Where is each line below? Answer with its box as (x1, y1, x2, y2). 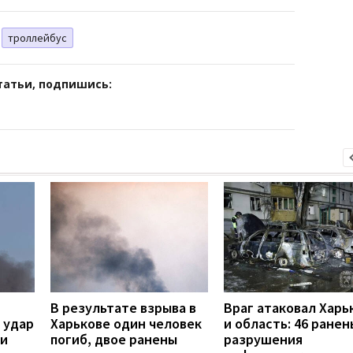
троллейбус (8, 30, 67, 45)
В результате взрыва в (50, 298, 196, 317)
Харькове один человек (50, 314, 202, 333)
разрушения (224, 329, 303, 348)
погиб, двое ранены (50, 329, 177, 348)
